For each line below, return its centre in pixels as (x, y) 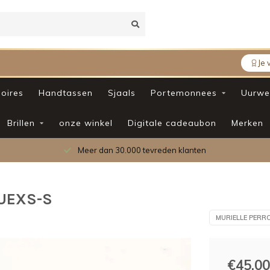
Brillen (21, 123)
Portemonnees (184, 93)
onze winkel (86, 123)
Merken (247, 123)
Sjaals (122, 93)
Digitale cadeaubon (172, 123)
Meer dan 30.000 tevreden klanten (141, 150)
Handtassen (66, 93)
